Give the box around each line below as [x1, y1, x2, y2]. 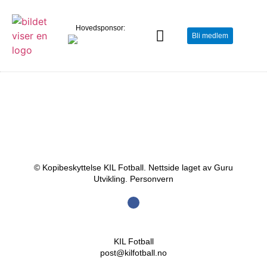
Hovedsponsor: [76, 24, 126, 33]
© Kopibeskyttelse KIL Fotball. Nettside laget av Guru [34, 163, 233, 172]
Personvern [130, 174, 173, 184]
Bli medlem [191, 32, 228, 40]
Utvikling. [94, 174, 130, 184]
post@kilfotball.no [100, 248, 167, 257]
